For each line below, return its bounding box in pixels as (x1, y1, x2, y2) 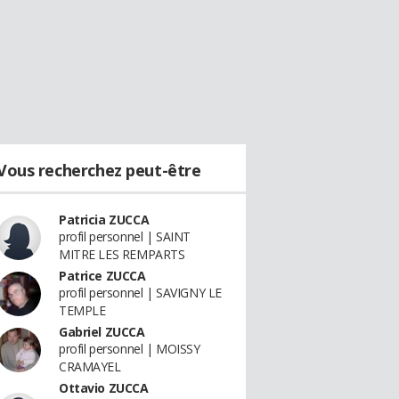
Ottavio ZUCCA (59, 379, 149, 396)
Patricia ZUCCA (59, 211, 150, 228)
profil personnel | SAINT (59, 228, 191, 245)
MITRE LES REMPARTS (59, 246, 185, 263)
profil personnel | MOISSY (59, 340, 200, 357)
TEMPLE (59, 302, 106, 319)
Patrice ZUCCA (59, 267, 146, 284)
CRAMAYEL (59, 358, 121, 375)
